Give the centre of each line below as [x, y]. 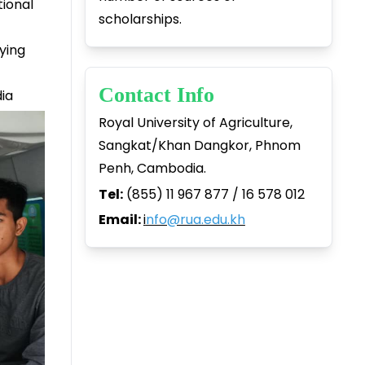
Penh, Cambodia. [152, 169]
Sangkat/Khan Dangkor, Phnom [199, 146]
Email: [121, 219]
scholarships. [140, 19]
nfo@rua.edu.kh [195, 219]
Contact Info [159, 95]
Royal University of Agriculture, [195, 123]
